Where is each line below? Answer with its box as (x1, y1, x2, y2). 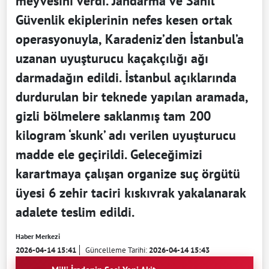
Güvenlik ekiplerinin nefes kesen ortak (16, 11, 232, 29)
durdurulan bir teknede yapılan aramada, (16, 88, 248, 106)
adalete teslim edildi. (16, 204, 134, 221)
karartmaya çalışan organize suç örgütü (16, 165, 240, 183)
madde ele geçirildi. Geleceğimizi (16, 146, 202, 163)
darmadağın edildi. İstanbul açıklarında (16, 69, 237, 86)
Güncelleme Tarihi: (85, 245, 149, 256)
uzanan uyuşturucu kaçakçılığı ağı (16, 50, 208, 67)
